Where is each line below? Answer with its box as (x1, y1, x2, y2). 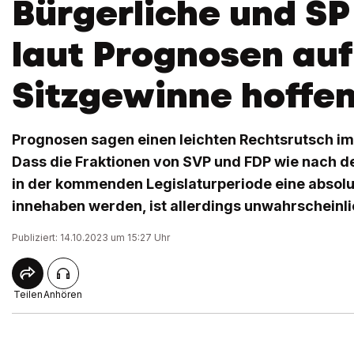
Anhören (43, 288, 82, 300)
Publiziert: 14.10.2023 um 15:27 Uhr (12, 232, 170, 243)
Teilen (13, 288, 43, 300)
